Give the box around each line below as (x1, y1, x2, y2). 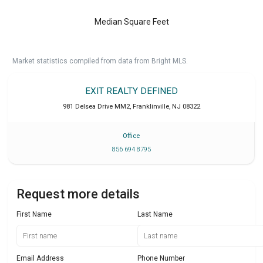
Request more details (16, 187, 140, 202)
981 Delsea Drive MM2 (63, 102, 130, 110)
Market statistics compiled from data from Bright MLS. (12, 56, 188, 65)
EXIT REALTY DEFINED (85, 85, 178, 96)
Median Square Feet (94, 16, 169, 26)
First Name (16, 210, 52, 219)
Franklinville (133, 102, 169, 110)
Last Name (137, 210, 173, 219)
